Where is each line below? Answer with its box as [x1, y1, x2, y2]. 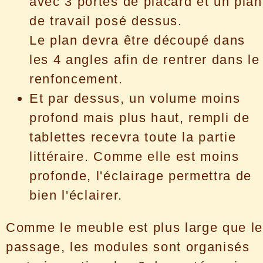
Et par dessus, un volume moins [29, 90, 241, 106]
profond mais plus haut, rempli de [29, 110, 250, 125]
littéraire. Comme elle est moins [29, 149, 240, 164]
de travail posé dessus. [29, 13, 183, 28]
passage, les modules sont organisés [6, 240, 250, 255]
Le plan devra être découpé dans [29, 32, 246, 48]
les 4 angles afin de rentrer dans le [29, 52, 260, 67]
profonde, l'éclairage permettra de [29, 168, 252, 183]
